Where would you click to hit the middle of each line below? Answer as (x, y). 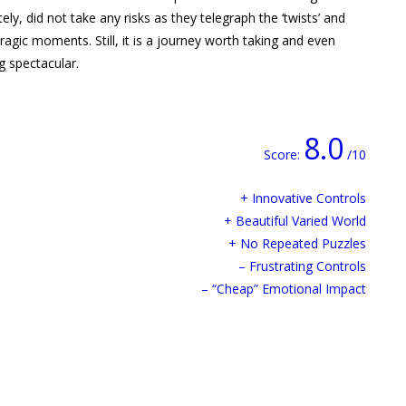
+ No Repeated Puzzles (297, 243)
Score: (284, 155)
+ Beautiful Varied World (295, 221)
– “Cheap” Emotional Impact (284, 289)
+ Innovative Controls (303, 198)
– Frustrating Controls (302, 266)
